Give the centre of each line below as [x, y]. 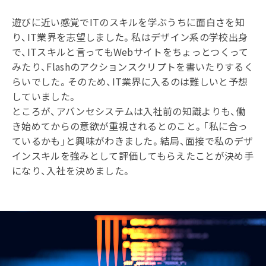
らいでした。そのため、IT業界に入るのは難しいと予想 [130, 81]
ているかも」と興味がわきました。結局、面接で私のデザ [133, 141]
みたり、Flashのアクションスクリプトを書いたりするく [133, 66]
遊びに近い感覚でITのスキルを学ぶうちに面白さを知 [128, 22]
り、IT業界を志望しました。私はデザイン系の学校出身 [130, 37]
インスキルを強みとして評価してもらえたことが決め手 [133, 156]
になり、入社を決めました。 [72, 170]
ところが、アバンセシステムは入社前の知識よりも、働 [129, 111]
